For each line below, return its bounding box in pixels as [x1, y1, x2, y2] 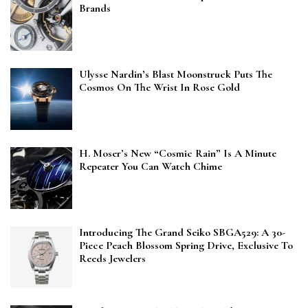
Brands [79, 1, 111, 16]
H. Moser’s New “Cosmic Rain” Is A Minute [79, 146, 276, 161]
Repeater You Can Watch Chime [79, 159, 222, 174]
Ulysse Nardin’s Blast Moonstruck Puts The [79, 67, 272, 82]
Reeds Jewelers [79, 252, 146, 266]
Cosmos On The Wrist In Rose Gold [79, 80, 240, 95]
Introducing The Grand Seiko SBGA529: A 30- [79, 225, 285, 240]
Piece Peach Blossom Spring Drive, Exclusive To [79, 239, 293, 253]
